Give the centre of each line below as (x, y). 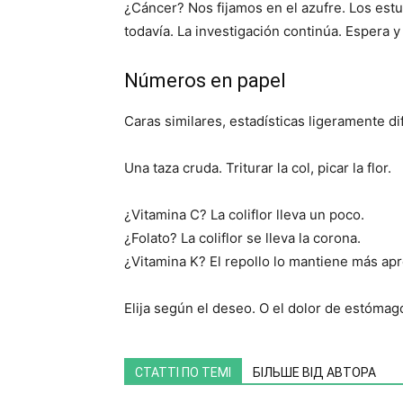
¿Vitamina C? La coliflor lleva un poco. (244, 215)
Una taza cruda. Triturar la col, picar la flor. (258, 168)
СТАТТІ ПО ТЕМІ (183, 372)
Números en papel (205, 81)
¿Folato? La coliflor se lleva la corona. (242, 238)
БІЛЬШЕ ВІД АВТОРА (314, 372)
